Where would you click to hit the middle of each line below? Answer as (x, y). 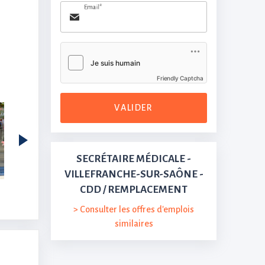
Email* (93, 7)
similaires (134, 224)
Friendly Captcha (180, 78)
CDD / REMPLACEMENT (134, 190)
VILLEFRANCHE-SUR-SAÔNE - (134, 174)
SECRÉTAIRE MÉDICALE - (134, 159)
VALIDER (134, 108)
